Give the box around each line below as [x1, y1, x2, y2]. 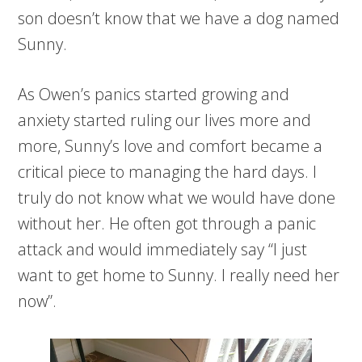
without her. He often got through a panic [18, 213, 317, 235]
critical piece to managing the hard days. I [18, 161, 318, 183]
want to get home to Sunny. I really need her [18, 264, 340, 287]
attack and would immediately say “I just [18, 238, 308, 261]
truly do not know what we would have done [18, 187, 336, 209]
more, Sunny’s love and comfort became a [18, 135, 323, 158]
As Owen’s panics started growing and [18, 83, 290, 106]
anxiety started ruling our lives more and [18, 109, 312, 132]
